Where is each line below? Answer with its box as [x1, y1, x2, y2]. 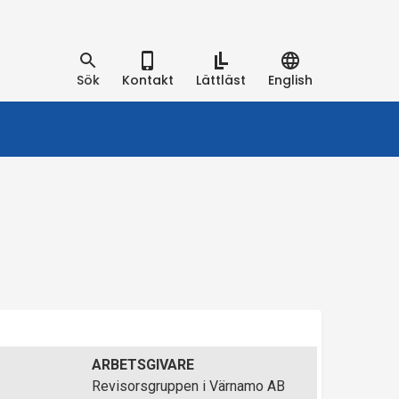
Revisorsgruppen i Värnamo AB [92, 378, 286, 395]
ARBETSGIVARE [92, 356, 195, 373]
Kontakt [130, 70, 174, 89]
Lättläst [201, 70, 246, 89]
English [274, 70, 313, 89]
